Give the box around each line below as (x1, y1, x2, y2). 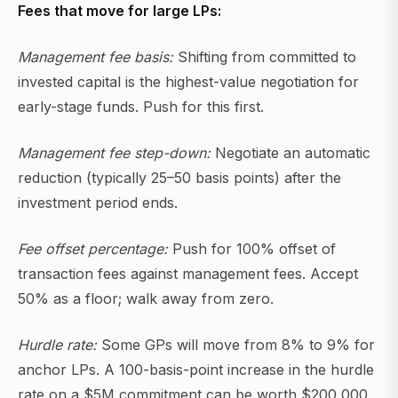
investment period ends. (18, 194, 178, 212)
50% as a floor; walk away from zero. (18, 290, 274, 308)
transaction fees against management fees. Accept (18, 265, 358, 283)
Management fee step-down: (18, 144, 211, 163)
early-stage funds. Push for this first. (18, 98, 264, 116)
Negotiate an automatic (211, 144, 370, 163)
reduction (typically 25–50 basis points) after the (18, 169, 341, 187)
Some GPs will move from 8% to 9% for (97, 336, 375, 354)
